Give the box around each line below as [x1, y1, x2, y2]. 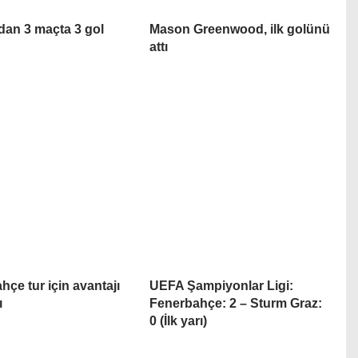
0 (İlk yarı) [149, 313, 207, 328]
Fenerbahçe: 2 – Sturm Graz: [149, 296, 322, 310]
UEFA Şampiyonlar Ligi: [149, 278, 293, 292]
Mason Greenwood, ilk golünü [149, 22, 330, 36]
